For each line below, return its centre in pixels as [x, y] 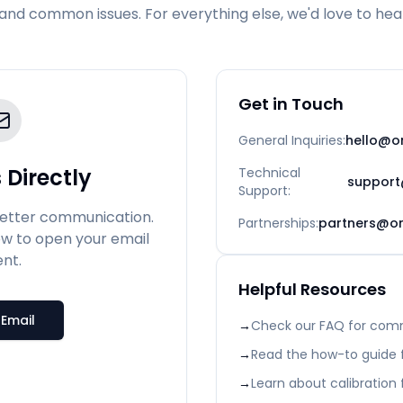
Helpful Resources [312, 289]
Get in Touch [291, 104]
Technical [269, 173]
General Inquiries [291, 140]
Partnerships [277, 223]
